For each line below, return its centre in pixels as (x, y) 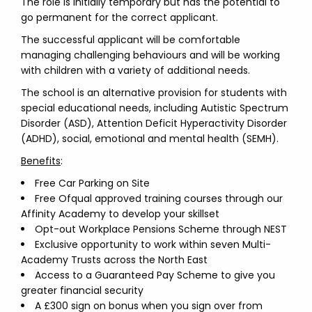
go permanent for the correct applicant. (119, 17)
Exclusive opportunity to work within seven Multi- (153, 244)
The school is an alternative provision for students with (154, 93)
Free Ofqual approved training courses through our (159, 198)
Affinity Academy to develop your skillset (120, 214)
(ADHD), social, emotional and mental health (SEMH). (150, 139)
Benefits (41, 161)
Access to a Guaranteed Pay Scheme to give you (155, 275)
